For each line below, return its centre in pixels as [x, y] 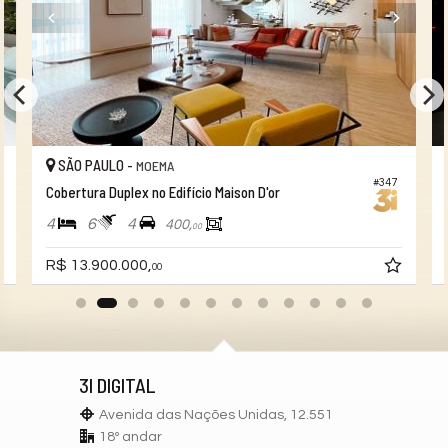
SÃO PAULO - [96, 165]
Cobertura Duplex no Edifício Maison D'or [163, 192]
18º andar [130, 436]
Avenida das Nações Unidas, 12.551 [216, 414]
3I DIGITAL [117, 384]
